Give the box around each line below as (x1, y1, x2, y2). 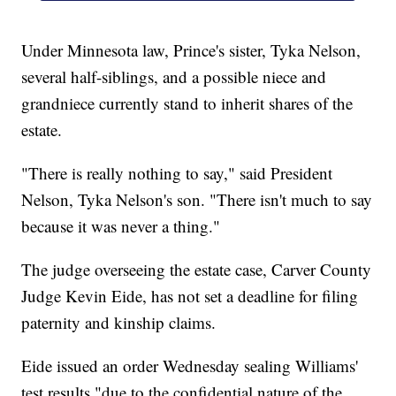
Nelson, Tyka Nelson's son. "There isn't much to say (21, 188, 373, 211)
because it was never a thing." (21, 215, 221, 238)
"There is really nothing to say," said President (21, 162, 333, 185)
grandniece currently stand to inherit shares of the (21, 92, 354, 115)
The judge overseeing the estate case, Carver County (21, 258, 372, 281)
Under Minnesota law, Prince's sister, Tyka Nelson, (21, 39, 362, 62)
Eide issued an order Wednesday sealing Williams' (21, 354, 359, 377)
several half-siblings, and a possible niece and (21, 65, 327, 88)
